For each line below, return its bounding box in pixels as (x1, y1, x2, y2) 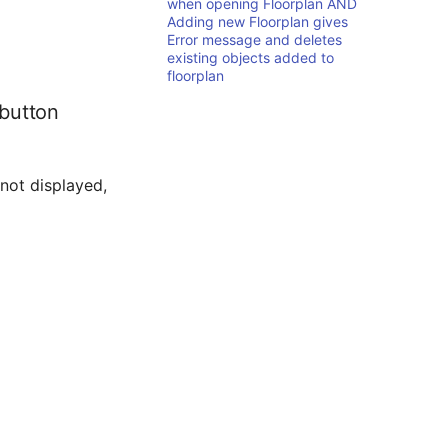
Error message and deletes (166, 31, 342, 48)
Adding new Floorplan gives (166, 13, 348, 30)
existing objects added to (166, 49, 334, 66)
